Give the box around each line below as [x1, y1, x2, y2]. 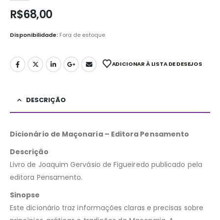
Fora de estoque [59, 30, 105, 39]
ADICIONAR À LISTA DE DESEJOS [111, 59, 202, 68]
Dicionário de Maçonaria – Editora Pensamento [10, 129, 190, 139]
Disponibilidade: [10, 30, 59, 39]
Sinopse [10, 190, 40, 200]
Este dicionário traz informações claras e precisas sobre [10, 203, 203, 213]
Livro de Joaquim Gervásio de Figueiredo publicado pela [10, 160, 202, 170]
